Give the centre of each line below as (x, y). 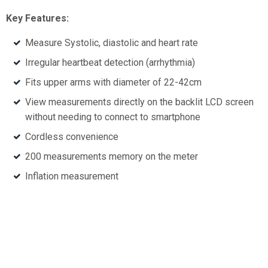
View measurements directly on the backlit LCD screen (139, 102)
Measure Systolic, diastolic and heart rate (112, 43)
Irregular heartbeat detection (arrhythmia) (110, 63)
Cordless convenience (72, 137)
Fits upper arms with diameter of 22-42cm (113, 83)
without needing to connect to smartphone (113, 117)
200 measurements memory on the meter (112, 157)
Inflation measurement (72, 176)
